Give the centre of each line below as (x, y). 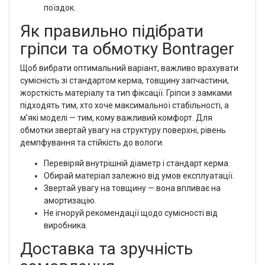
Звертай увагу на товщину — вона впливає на (132, 188)
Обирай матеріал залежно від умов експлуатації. (139, 175)
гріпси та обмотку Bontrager (127, 49)
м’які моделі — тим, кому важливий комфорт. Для (116, 117)
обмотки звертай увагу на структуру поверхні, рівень (123, 130)
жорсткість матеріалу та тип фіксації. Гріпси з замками (126, 93)
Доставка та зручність (106, 248)
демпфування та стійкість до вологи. (92, 142)
